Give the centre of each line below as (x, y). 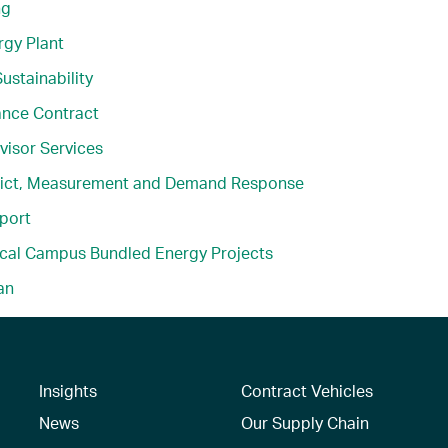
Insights (67, 390)
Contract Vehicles (307, 390)
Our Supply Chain (305, 422)
